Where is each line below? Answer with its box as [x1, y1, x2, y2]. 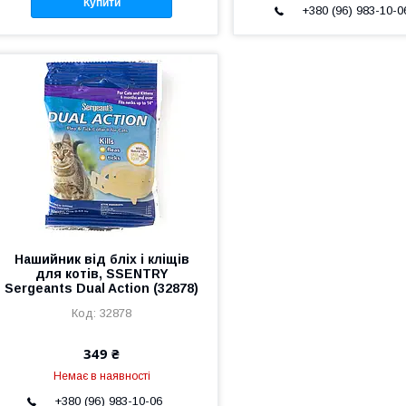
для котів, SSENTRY [34, 266, 169, 281]
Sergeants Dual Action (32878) [5, 280, 199, 295]
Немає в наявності [53, 369, 150, 382]
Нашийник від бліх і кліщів [14, 251, 189, 266]
